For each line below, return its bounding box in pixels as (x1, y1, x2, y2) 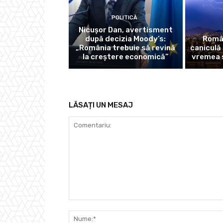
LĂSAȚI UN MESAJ (69, 100, 133, 110)
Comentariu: (68, 200, 108, 209)
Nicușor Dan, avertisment (78, 25, 173, 34)
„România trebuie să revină (76, 43, 176, 52)
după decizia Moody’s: (85, 34, 166, 43)
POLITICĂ (111, 14, 137, 21)
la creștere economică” (82, 52, 169, 61)
